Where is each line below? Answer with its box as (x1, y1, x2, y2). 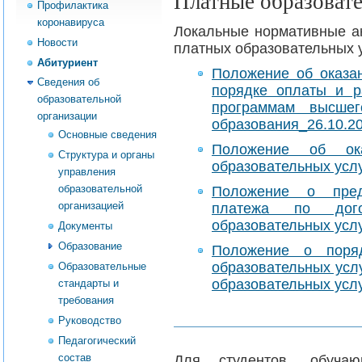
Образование (58, 240, 122, 252)
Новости (37, 36, 78, 48)
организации (37, 110, 97, 123)
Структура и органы (58, 149, 154, 162)
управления (58, 166, 116, 179)
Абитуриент (37, 56, 98, 69)
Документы (58, 220, 112, 233)
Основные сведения (58, 128, 157, 141)
